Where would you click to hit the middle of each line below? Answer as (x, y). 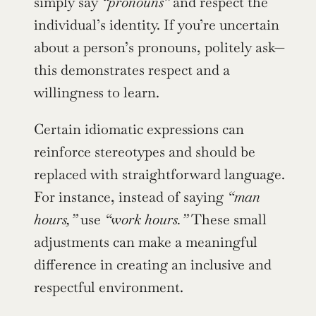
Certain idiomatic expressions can (139, 129)
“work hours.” (146, 219)
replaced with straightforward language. (159, 174)
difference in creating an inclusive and (153, 264)
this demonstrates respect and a (132, 69)
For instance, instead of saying (130, 196)
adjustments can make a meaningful (146, 242)
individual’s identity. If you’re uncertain (157, 24)
